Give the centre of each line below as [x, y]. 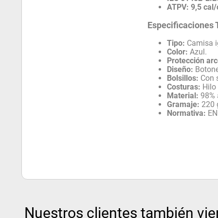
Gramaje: [183, 104]
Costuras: [184, 87]
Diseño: [180, 69]
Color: [178, 52]
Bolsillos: [183, 78]
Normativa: [187, 113]
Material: [183, 95]
